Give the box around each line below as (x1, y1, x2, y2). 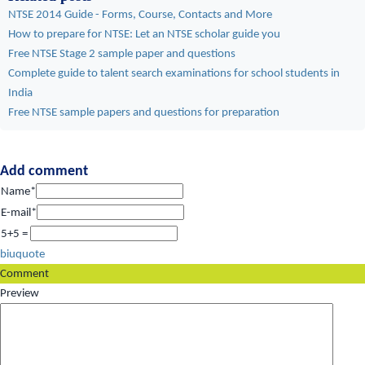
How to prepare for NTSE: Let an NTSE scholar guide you (8, 28, 280, 41)
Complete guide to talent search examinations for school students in (8, 67, 340, 80)
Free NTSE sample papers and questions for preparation (8, 106, 279, 119)
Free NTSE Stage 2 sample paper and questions (8, 47, 235, 60)
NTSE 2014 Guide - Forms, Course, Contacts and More (8, 8, 272, 21)
